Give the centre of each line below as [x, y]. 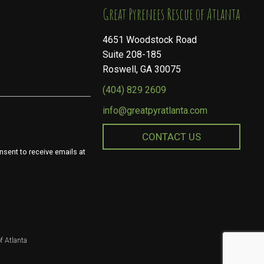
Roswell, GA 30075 [142, 70]
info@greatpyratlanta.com [155, 111]
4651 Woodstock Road [150, 40]
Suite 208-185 [132, 55]
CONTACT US [172, 137]
